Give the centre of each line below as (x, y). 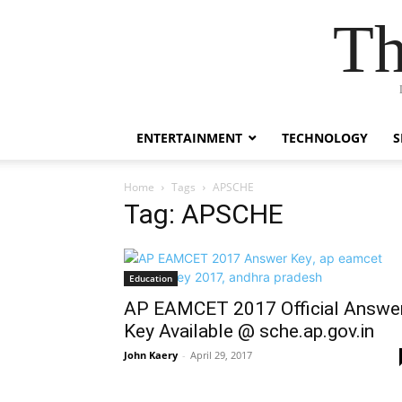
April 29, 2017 (221, 355)
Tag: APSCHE (204, 214)
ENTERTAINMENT (189, 138)
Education (151, 278)
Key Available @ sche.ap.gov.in (249, 331)
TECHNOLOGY (325, 138)
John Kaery (151, 355)
